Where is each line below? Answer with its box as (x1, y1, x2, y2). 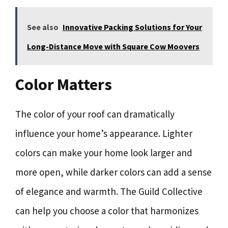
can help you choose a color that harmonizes (15, 204, 198, 217)
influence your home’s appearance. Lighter (15, 127, 192, 139)
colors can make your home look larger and (15, 146, 192, 159)
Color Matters (15, 74, 112, 95)
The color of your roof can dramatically (15, 107, 175, 120)
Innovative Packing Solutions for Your (63, 21, 202, 32)
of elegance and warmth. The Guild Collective (15, 185, 203, 197)
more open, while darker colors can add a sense (15, 165, 212, 178)
